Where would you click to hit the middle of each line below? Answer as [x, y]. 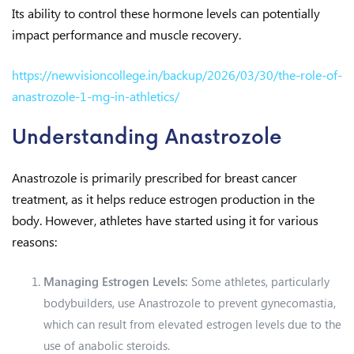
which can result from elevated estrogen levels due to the [192, 324]
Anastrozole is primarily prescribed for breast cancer [154, 177]
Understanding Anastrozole [147, 138]
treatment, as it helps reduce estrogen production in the [163, 199]
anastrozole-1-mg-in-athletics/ [96, 96]
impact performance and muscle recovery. [126, 34]
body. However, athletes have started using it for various [165, 220]
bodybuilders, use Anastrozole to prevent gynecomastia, [190, 303]
